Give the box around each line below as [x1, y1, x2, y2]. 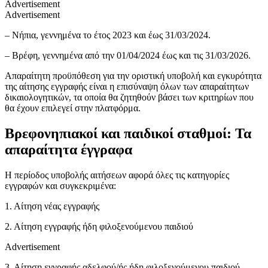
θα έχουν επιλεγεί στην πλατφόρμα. [5, 103, 141, 114]
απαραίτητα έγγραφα [5, 142, 132, 158]
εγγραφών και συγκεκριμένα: [5, 181, 116, 191]
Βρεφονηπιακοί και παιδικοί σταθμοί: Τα [5, 126, 251, 142]
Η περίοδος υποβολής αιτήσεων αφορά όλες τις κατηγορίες [5, 170, 229, 181]
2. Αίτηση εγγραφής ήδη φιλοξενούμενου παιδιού [5, 221, 193, 232]
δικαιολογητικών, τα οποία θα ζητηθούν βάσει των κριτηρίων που [5, 92, 254, 103]
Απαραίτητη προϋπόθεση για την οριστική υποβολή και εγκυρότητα [5, 71, 261, 81]
